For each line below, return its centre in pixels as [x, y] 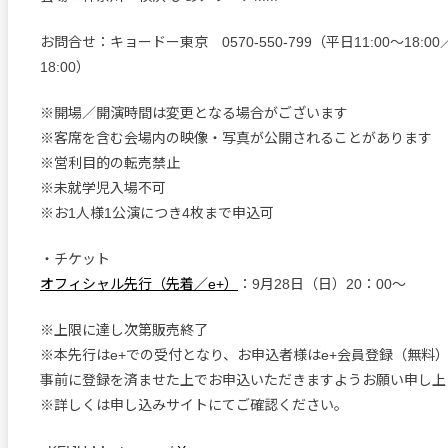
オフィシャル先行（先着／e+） [139, 283]
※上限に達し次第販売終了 [124, 329]
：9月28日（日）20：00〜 [322, 283]
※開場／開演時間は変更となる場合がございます [194, 112]
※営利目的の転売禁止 [110, 162]
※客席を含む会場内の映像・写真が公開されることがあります [236, 137]
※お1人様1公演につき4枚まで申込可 [157, 212]
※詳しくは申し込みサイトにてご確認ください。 [194, 404]
